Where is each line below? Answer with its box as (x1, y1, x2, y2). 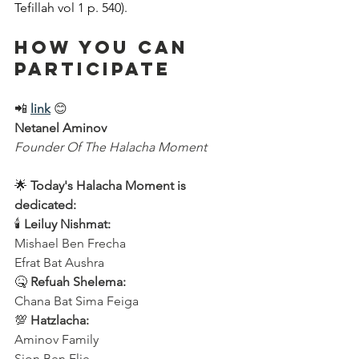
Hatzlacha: (30, 313, 89, 328)
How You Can (14, 36, 196, 58)
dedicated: (14, 197, 76, 212)
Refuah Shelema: (30, 274, 126, 289)
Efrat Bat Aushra (14, 255, 111, 270)
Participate (14, 58, 171, 80)
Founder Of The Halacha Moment (14, 139, 207, 155)
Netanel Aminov (14, 120, 107, 135)
